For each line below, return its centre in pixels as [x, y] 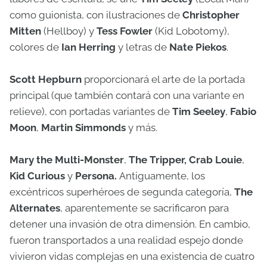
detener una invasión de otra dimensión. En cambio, [130, 224]
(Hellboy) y [69, 31]
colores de [35, 47]
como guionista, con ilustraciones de [96, 15]
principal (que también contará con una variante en [127, 96]
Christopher [211, 15]
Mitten [25, 31]
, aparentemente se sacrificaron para [145, 208]
